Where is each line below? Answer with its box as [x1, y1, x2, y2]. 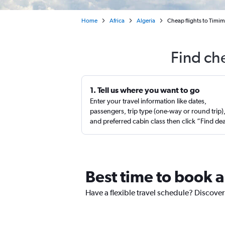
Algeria [137, 17, 155, 24]
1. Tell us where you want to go [90, 85, 200, 94]
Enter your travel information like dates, [90, 97, 206, 105]
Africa [109, 17, 125, 24]
